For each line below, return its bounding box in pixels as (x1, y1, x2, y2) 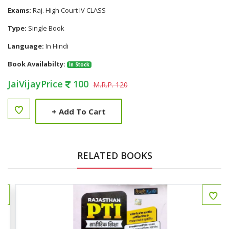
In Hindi (44, 41, 68, 51)
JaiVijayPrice (8, 78, 65, 90)
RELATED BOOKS (77, 149, 152, 162)
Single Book (27, 24, 64, 33)
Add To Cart (59, 106, 106, 117)
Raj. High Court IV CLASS (31, 6, 106, 15)
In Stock (68, 61, 89, 68)
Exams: (8, 6, 31, 15)
